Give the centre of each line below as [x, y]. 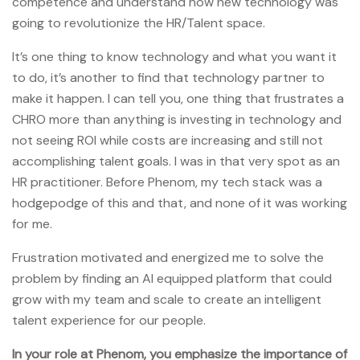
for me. [32, 223]
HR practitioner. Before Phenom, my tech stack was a [167, 182]
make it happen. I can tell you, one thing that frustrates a [178, 98]
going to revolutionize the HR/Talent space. [139, 22]
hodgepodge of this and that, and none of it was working [180, 202]
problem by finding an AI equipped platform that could [172, 278]
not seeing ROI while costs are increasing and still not [168, 140]
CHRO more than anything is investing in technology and [177, 119]
